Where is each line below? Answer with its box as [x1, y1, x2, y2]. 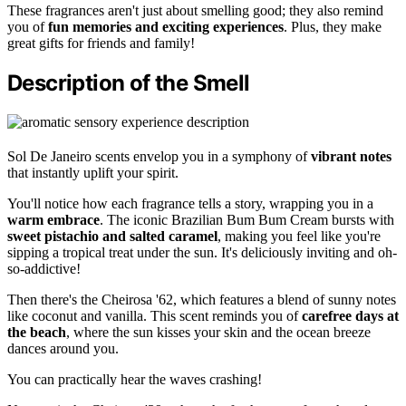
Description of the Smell [7, 69, 250, 96]
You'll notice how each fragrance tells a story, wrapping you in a [7, 195, 373, 211]
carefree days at [302, 307, 399, 324]
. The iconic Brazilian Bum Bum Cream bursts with [100, 211, 394, 227]
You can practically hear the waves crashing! [7, 371, 262, 387]
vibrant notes [311, 148, 391, 164]
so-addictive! [7, 260, 81, 276]
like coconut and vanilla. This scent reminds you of [7, 307, 302, 324]
